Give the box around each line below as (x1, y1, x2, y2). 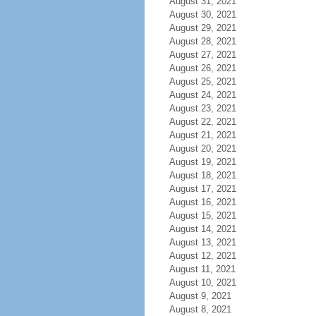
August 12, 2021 (169, 250, 236, 261)
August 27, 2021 (169, 49, 236, 60)
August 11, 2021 (169, 264, 236, 274)
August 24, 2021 (169, 90, 236, 100)
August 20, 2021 (169, 143, 236, 154)
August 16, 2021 (169, 197, 236, 207)
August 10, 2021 (169, 277, 236, 288)
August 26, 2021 (169, 63, 236, 73)
